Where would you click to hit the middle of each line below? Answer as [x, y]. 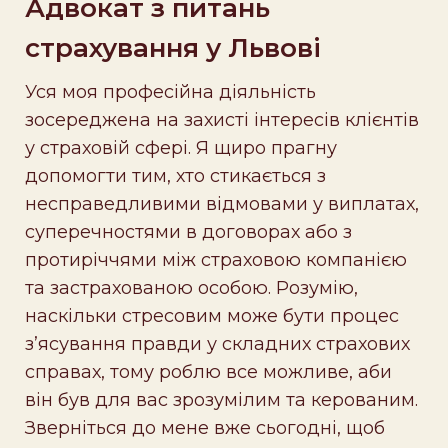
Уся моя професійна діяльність [170, 92]
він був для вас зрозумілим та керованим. [221, 400]
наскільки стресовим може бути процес [212, 316]
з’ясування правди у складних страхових [217, 344]
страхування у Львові [173, 48]
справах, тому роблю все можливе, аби [208, 372]
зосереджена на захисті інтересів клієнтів [222, 120]
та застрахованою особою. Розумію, [191, 288]
